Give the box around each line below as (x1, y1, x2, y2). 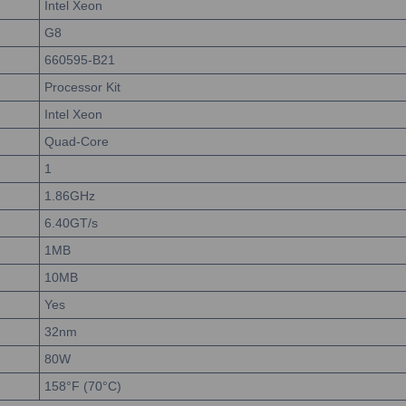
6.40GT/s (44, 216, 98, 230)
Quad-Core (44, 134, 109, 149)
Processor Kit (44, 80, 121, 94)
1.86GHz (44, 188, 95, 203)
